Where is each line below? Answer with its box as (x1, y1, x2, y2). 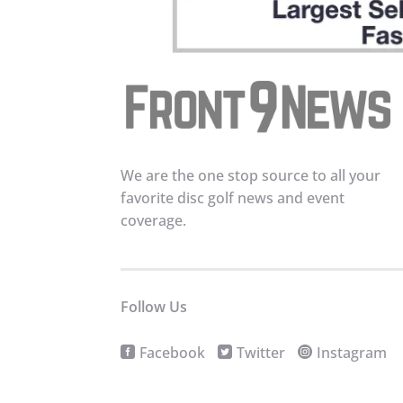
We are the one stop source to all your (121, 165, 381, 185)
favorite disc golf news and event (121, 187, 345, 208)
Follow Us (121, 296, 188, 317)
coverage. (121, 210, 187, 230)
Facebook (139, 343, 206, 363)
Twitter (237, 343, 286, 363)
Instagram (317, 343, 388, 363)
